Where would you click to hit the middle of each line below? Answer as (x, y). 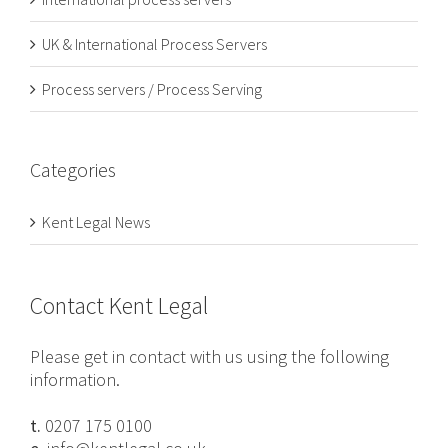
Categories (73, 170)
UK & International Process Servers (154, 44)
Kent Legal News (96, 221)
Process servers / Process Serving (152, 89)
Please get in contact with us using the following (209, 356)
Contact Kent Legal (119, 305)
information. (75, 379)
